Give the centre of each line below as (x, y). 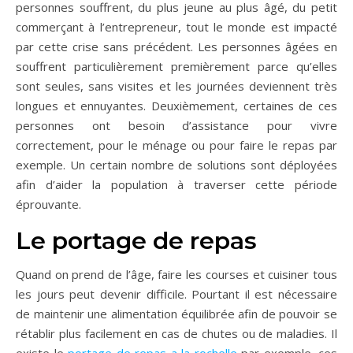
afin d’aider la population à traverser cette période (176, 184)
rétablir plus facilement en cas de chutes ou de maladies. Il (176, 333)
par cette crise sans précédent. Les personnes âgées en (176, 46)
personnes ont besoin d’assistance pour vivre (176, 125)
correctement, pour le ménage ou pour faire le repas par (176, 145)
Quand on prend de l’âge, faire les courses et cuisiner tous (176, 274)
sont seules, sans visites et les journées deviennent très (176, 85)
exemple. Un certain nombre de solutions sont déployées (176, 164)
